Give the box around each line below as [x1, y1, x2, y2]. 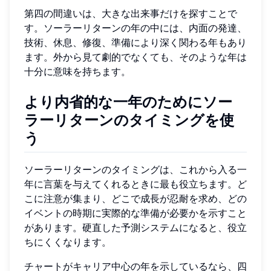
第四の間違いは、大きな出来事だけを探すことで [24, 7, 237, 19]
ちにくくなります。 [24, 235, 111, 248]
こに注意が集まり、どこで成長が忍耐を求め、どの [24, 192, 247, 204]
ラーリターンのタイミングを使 [24, 111, 234, 129]
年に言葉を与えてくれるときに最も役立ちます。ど [24, 177, 247, 190]
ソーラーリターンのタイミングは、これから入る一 [24, 163, 247, 175]
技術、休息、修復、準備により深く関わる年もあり [24, 36, 247, 48]
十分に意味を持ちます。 [24, 65, 131, 77]
